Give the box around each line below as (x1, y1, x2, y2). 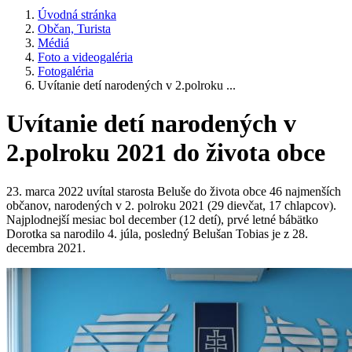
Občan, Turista (38, 22, 111, 35)
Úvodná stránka (38, 8, 116, 21)
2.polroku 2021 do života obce (6, 138, 325, 167)
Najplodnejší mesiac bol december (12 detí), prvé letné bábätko (6, 212, 318, 226)
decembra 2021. (6, 240, 86, 255)
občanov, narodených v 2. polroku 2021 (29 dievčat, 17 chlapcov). (6, 198, 336, 212)
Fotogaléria (38, 64, 93, 78)
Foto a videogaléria (38, 50, 133, 64)
